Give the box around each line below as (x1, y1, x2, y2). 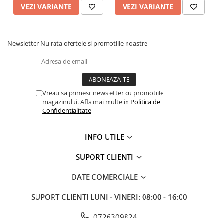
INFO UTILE (85, 132, 126, 142)
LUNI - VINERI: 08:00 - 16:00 (90, 192, 187, 202)
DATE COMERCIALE (71, 172, 140, 182)
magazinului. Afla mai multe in (42, 97, 130, 107)
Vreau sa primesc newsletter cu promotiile (42, 89, 163, 98)
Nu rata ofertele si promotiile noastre (40, 39, 147, 48)
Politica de (130, 97, 160, 107)
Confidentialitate (42, 106, 91, 115)
